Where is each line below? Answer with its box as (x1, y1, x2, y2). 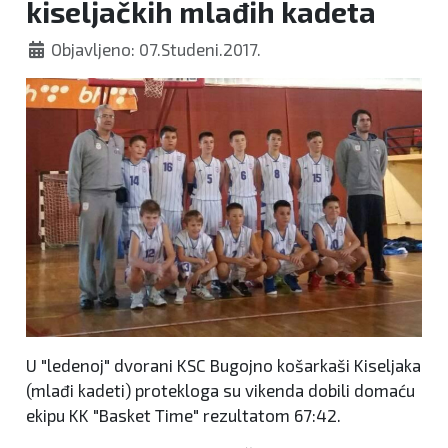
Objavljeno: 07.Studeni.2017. (51, 39, 262, 59)
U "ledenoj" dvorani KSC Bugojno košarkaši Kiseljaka (26, 355, 421, 376)
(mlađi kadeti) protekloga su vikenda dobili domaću (26, 380, 415, 401)
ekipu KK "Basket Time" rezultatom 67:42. (26, 405, 341, 426)
